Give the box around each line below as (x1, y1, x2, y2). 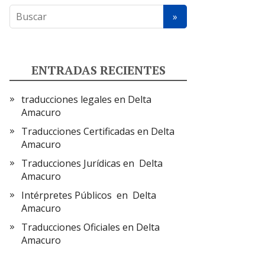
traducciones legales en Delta (21, 93, 151, 106)
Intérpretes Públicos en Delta (21, 189, 156, 202)
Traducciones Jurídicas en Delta (21, 157, 163, 170)
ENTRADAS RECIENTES (31, 62, 166, 78)
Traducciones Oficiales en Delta (21, 221, 160, 234)
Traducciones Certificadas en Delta (21, 125, 174, 138)
